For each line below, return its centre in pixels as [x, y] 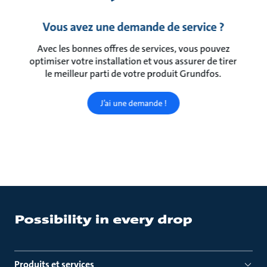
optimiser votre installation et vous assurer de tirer [133, 61]
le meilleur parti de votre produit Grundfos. [133, 73]
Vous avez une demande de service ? [133, 27]
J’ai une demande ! [133, 103]
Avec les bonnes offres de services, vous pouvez [133, 48]
